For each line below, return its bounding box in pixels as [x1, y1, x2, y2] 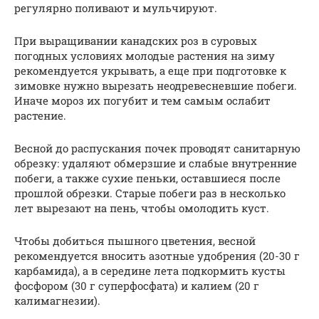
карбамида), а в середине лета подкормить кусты [14, 263, 286, 278]
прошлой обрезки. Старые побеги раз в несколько [14, 186, 286, 201]
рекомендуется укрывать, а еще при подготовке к [14, 63, 286, 78]
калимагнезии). [14, 293, 100, 308]
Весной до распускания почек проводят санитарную [14, 141, 300, 156]
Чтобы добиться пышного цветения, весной [14, 234, 256, 249]
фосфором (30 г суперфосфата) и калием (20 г [14, 278, 259, 293]
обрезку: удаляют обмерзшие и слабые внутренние [14, 156, 297, 171]
